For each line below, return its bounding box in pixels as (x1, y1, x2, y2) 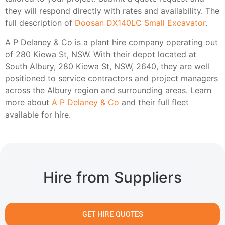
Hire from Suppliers (43, 168, 182, 187)
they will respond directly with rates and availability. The (5, 6, 219, 16)
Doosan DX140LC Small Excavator (75, 18, 205, 28)
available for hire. (5, 109, 71, 120)
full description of (5, 18, 75, 28)
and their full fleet (119, 97, 189, 107)
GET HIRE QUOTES (82, 209, 143, 220)
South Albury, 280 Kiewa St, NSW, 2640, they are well (5, 61, 209, 71)
